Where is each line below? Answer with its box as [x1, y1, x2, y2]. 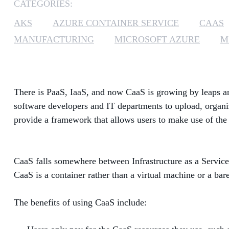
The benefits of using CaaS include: [14, 197, 147, 208]
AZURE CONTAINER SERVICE [53, 17, 179, 28]
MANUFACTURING [14, 34, 94, 44]
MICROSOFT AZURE [114, 34, 200, 44]
